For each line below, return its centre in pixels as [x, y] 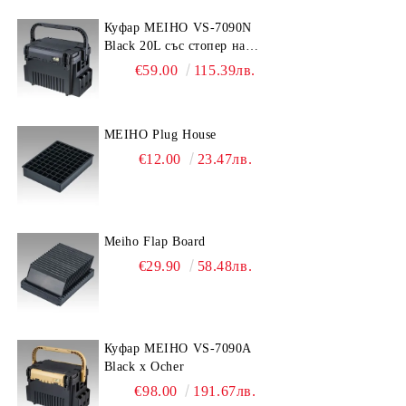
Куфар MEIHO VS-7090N [178, 28]
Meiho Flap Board [155, 242]
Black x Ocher [144, 367]
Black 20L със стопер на [174, 46]
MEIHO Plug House [160, 135]
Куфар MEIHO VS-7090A [178, 348]
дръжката [131, 64]
